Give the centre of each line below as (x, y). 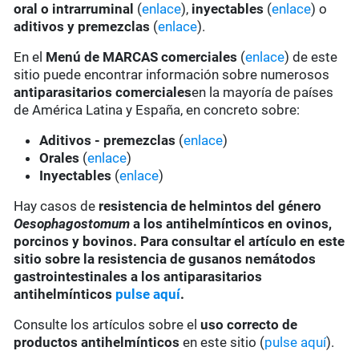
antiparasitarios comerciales (103, 93)
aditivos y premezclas (82, 27)
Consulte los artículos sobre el (107, 325)
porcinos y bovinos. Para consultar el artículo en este (179, 242)
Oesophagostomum (72, 224)
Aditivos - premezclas (108, 141)
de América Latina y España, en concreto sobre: (157, 110)
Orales (61, 158)
